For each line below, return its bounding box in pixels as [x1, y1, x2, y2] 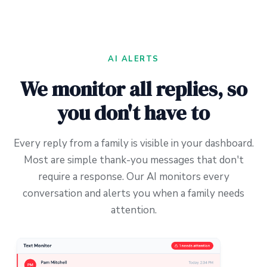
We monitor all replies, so [20, 74, 247, 103]
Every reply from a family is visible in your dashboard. [13, 136, 254, 150]
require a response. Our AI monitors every [38, 169, 229, 184]
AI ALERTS [107, 53, 160, 64]
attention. [110, 203, 157, 217]
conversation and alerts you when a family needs [23, 186, 244, 200]
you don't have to [57, 98, 210, 126]
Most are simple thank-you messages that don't [23, 153, 244, 167]
